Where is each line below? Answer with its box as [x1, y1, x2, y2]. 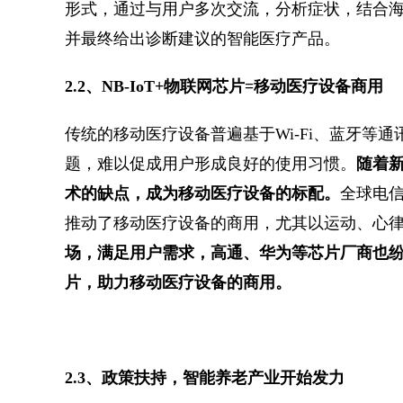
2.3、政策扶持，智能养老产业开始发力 [65, 368, 345, 387]
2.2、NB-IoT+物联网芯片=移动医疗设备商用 [65, 76, 383, 95]
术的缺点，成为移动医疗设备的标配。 [65, 184, 340, 202]
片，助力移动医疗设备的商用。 [65, 273, 291, 291]
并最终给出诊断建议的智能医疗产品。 [65, 29, 340, 48]
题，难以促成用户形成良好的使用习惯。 [65, 154, 356, 173]
